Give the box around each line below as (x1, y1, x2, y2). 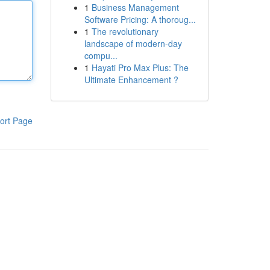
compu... (84, 49, 118, 61)
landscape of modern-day (84, 37, 182, 49)
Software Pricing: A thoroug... (84, 13, 196, 25)
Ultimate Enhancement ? (84, 74, 178, 86)
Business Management (91, 1, 179, 13)
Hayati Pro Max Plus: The (91, 61, 189, 74)
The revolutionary (91, 25, 159, 37)
